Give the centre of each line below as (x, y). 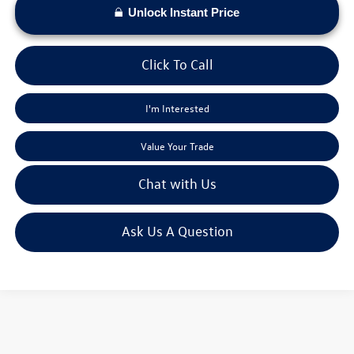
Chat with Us (177, 183)
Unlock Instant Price (184, 12)
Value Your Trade (177, 145)
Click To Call (177, 64)
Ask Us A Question (177, 231)
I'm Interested (177, 107)
